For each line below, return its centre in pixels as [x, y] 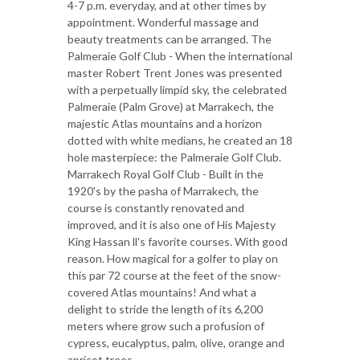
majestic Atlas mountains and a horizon [165, 123]
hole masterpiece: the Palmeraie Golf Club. [174, 157]
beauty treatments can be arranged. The [170, 39]
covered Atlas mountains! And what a [162, 292]
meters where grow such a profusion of [166, 326]
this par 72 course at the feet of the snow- [174, 275]
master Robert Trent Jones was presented [175, 73]
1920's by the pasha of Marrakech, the [163, 191]
